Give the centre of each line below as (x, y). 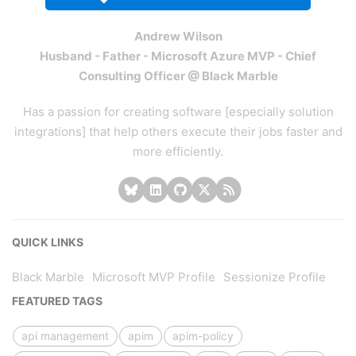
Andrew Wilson (178, 37)
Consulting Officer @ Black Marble (178, 76)
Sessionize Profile (275, 277)
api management (65, 335)
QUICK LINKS (48, 242)
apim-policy (203, 335)
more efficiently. (178, 152)
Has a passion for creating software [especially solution (178, 112)
